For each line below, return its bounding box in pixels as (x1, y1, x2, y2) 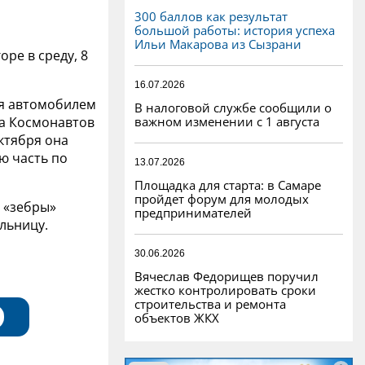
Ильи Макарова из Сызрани (134, 35, 301, 52)
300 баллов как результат (134, 7, 288, 24)
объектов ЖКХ (134, 309, 219, 326)
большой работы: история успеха (134, 21, 335, 38)
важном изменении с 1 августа (134, 112, 319, 130)
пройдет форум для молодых (134, 190, 309, 207)
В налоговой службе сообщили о (134, 99, 332, 116)
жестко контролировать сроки (134, 281, 316, 298)
